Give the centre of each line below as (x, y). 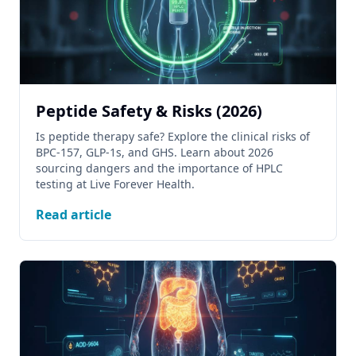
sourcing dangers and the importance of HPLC (159, 168)
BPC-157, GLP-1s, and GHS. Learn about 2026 (155, 152)
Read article (74, 215)
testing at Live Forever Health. (115, 184)
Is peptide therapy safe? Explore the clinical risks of (173, 136)
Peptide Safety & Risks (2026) (149, 111)
